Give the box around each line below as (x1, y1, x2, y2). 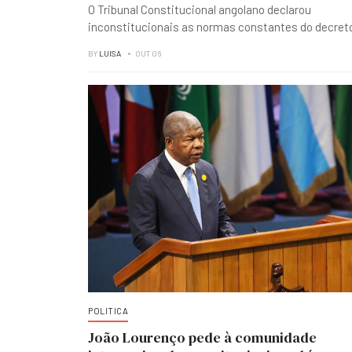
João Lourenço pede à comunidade (88, 328, 317, 347)
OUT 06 (135, 49, 161, 58)
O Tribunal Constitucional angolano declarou (88, 2, 311, 16)
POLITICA (88, 306, 128, 316)
